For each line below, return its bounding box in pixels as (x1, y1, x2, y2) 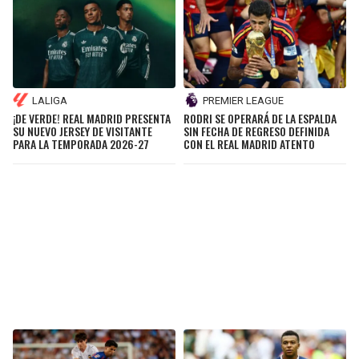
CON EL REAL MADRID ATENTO (184, 135, 315, 153)
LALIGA (32, 94, 67, 107)
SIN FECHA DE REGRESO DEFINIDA (184, 123, 329, 140)
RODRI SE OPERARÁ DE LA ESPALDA (184, 110, 337, 127)
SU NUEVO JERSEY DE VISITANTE (13, 123, 152, 140)
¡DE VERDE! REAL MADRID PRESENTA (13, 110, 171, 127)
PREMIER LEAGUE (203, 94, 284, 107)
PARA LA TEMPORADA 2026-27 (13, 135, 149, 153)
